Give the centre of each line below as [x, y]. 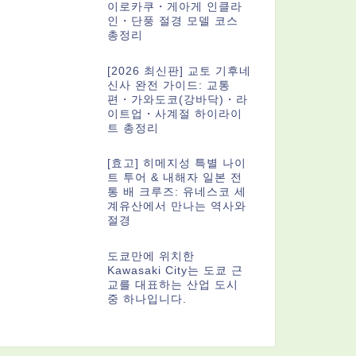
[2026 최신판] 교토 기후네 [179, 71]
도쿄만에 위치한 [151, 257]
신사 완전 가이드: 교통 [168, 85]
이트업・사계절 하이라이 [174, 114]
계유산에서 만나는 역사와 [176, 207]
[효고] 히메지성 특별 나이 [176, 164]
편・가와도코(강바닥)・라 [177, 99]
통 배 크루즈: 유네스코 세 [176, 192]
